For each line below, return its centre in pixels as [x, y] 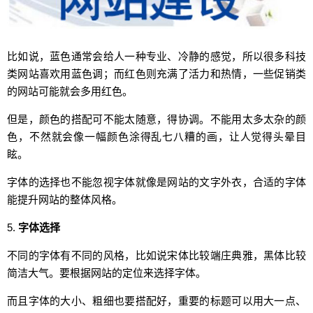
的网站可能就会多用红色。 [70, 91]
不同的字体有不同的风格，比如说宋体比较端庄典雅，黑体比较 [156, 255]
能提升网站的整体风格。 [65, 199]
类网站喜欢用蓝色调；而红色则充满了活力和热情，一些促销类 [156, 73]
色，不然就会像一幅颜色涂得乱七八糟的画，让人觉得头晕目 [156, 136]
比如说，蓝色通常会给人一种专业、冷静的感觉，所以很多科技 [156, 56]
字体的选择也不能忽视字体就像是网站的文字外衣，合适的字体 [156, 182]
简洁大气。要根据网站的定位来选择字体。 [107, 272]
